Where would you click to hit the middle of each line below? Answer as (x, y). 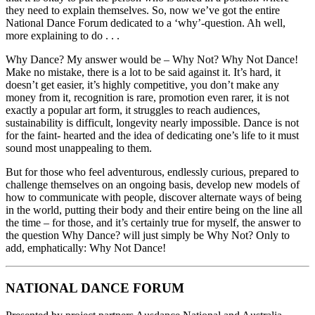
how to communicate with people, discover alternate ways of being (154, 198)
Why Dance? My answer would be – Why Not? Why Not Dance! (152, 60)
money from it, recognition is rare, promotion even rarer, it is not (147, 98)
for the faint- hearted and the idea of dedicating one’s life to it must (152, 136)
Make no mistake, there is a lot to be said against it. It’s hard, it (143, 72)
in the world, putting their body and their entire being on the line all (154, 210)
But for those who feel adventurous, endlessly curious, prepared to (152, 172)
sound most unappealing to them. (79, 148)
